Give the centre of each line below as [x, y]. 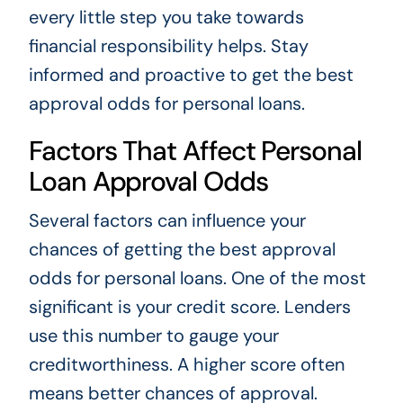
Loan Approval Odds [148, 182]
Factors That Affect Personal [195, 151]
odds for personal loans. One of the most [197, 278]
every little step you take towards [166, 18]
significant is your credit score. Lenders [189, 307]
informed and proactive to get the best [191, 75]
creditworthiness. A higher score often [186, 365]
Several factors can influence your [167, 221]
